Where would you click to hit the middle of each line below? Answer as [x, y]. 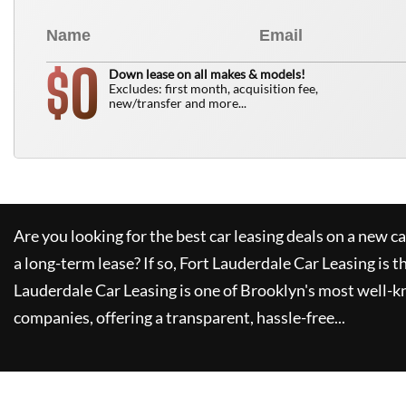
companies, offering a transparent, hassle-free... [179, 317]
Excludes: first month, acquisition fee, [213, 88]
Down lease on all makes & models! [207, 74]
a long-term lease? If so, [95, 263]
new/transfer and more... [178, 103]
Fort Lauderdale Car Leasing [277, 263]
